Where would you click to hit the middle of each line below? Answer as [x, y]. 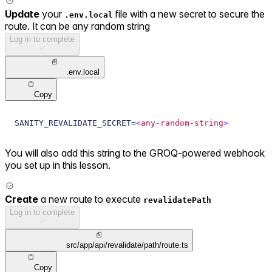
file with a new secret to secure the [189, 14]
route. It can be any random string [77, 26]
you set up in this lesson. [58, 165]
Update [22, 14]
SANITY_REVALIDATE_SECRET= [75, 123]
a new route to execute [91, 199]
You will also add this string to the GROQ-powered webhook [135, 153]
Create [22, 199]
